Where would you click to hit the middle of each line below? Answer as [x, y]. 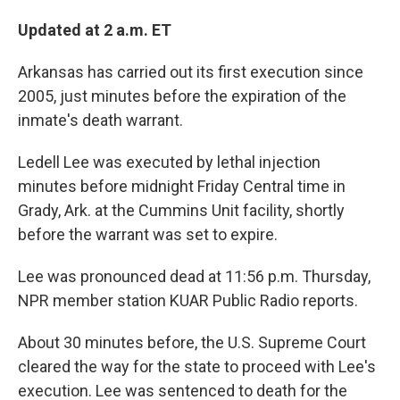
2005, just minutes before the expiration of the [182, 96]
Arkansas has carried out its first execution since [191, 72]
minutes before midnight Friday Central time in [182, 186]
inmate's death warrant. [100, 120]
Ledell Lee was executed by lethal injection [169, 162]
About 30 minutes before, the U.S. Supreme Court [192, 342]
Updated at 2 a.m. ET [95, 30]
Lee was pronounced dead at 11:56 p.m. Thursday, [194, 276]
